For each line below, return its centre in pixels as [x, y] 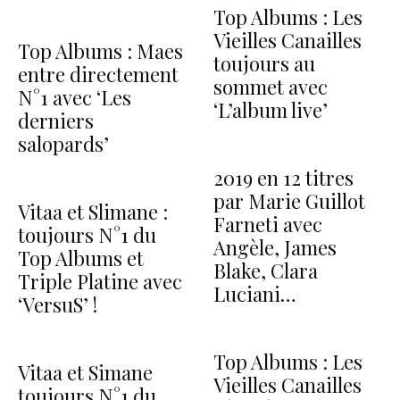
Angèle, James [275, 247]
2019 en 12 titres [283, 177]
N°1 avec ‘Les [75, 97]
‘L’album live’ [271, 109]
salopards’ [63, 143]
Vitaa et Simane [85, 372]
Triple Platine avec [100, 281]
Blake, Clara [266, 270]
